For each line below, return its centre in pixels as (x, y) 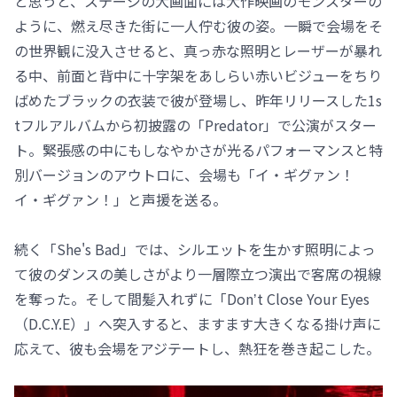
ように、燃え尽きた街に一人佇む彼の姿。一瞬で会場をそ (198, 26)
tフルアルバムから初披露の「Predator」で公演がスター (195, 125)
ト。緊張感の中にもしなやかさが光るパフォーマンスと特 (198, 150)
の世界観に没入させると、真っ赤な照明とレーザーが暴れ (198, 51)
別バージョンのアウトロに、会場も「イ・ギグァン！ (184, 175)
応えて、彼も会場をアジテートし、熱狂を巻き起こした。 (197, 349)
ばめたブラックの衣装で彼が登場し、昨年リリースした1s (198, 101)
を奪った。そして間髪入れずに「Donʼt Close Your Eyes (192, 299)
